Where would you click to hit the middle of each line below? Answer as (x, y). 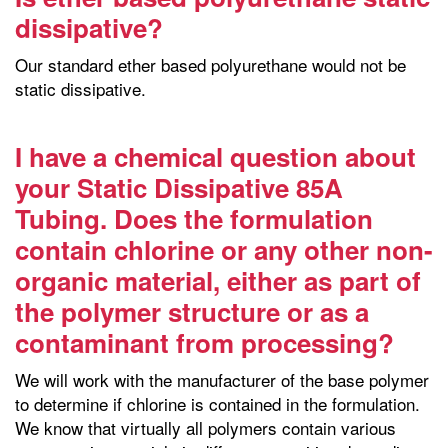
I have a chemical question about (215, 156)
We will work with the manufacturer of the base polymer (222, 379)
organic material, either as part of (218, 280)
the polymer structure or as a (192, 311)
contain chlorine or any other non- (224, 249)
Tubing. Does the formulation (194, 218)
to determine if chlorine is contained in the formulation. (217, 403)
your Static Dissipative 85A (179, 187)
